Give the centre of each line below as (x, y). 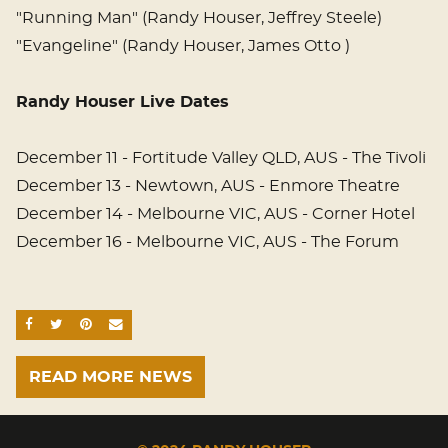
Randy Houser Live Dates (122, 102)
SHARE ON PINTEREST (172, 324)
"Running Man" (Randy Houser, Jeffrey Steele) (199, 18)
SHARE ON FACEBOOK (114, 324)
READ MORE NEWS (110, 377)
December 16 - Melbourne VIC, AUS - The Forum (207, 242)
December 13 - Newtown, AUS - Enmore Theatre (208, 186)
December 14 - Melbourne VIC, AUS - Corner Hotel (215, 214)
